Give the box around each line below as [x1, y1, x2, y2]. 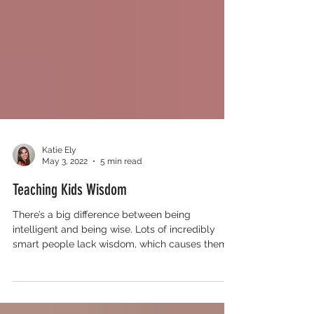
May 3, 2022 [42, 184, 88, 195]
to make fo [13, 280, 62, 292]
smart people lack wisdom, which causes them [13, 266, 228, 278]
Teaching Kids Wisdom [13, 207, 127, 227]
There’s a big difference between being [13, 236, 191, 248]
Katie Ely [42, 172, 76, 183]
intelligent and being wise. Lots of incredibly [13, 251, 215, 263]
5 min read [100, 184, 142, 195]
